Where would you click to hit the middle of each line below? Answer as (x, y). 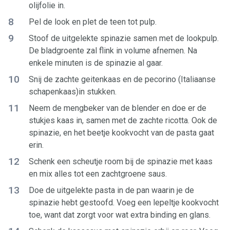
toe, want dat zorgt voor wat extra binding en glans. (120, 215)
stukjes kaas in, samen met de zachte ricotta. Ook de (123, 120)
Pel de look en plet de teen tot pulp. (93, 22)
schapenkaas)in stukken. (73, 92)
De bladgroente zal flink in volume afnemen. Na (113, 51)
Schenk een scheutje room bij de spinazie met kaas (121, 161)
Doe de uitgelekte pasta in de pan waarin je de (111, 190)
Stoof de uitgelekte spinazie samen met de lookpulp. (124, 38)
